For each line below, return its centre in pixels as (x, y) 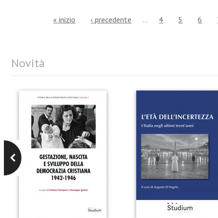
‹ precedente (111, 19)
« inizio (64, 19)
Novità (28, 63)
